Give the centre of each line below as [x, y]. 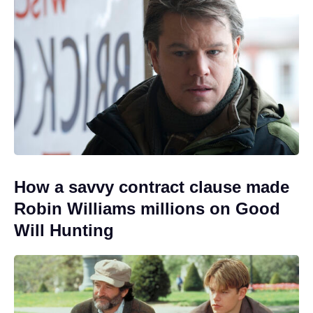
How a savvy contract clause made [152, 187]
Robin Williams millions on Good [147, 209]
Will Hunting [64, 231]
